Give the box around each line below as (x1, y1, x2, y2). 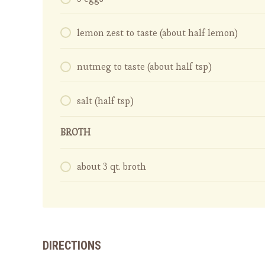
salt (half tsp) (77, 94, 134, 107)
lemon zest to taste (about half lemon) (77, 26, 238, 39)
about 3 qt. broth (77, 160, 146, 173)
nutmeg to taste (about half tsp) (77, 60, 212, 73)
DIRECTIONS (43, 238, 101, 253)
